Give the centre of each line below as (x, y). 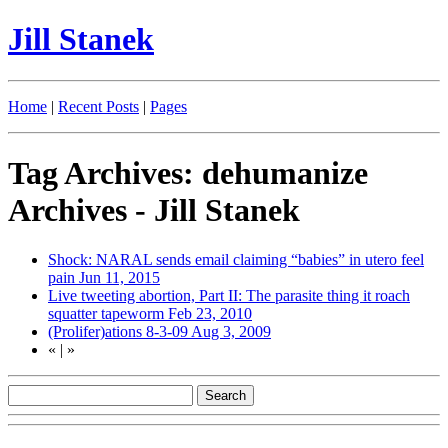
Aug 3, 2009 (231, 331)
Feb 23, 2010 (210, 313)
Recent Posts (98, 106)
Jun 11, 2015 (119, 277)
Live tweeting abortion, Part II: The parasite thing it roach (229, 295)
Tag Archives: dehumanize (188, 173)
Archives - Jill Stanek (154, 210)
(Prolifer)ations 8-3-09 (119, 331)
